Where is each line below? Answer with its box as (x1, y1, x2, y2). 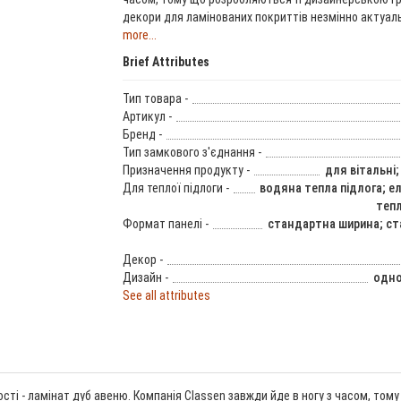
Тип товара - (122, 90, 188, 106)
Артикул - (122, 108, 172, 124)
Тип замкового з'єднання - (122, 144, 261, 159)
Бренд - (122, 126, 162, 141)
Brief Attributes (122, 54, 209, 69)
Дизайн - (122, 269, 168, 285)
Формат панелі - (122, 216, 209, 231)
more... (122, 27, 157, 42)
